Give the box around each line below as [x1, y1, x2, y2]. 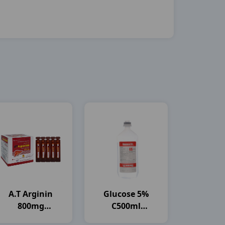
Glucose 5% [103, 188, 149, 199]
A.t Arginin [9, 188, 53, 199]
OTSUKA [109, 212, 143, 223]
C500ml [111, 200, 141, 211]
